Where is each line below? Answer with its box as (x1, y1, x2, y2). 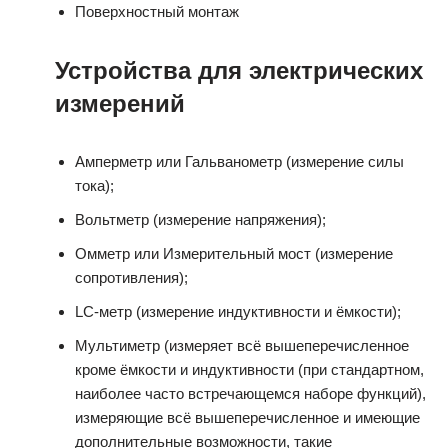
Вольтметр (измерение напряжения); (75, 211, 326, 228)
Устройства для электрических (55, 57, 423, 84)
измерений (55, 90, 185, 117)
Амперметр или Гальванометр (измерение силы (75, 153, 404, 170)
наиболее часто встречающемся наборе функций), (75, 385, 426, 402)
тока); (75, 177, 114, 194)
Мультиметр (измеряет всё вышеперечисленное (75, 337, 409, 354)
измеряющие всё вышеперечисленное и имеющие (75, 409, 420, 426)
